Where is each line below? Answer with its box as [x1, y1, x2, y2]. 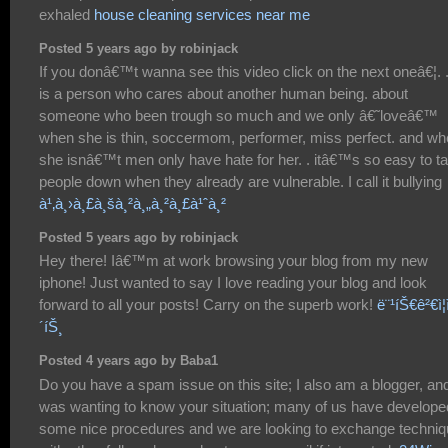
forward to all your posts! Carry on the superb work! [39, 296, 377, 314]
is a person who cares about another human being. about [39, 85, 408, 103]
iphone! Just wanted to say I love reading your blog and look [39, 274, 427, 292]
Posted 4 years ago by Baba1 [39, 354, 218, 369]
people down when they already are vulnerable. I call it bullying [39, 173, 442, 191]
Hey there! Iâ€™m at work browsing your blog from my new [39, 252, 428, 270]
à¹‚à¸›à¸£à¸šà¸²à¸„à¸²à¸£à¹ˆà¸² [39, 195, 226, 213]
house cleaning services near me [94, 6, 310, 24]
